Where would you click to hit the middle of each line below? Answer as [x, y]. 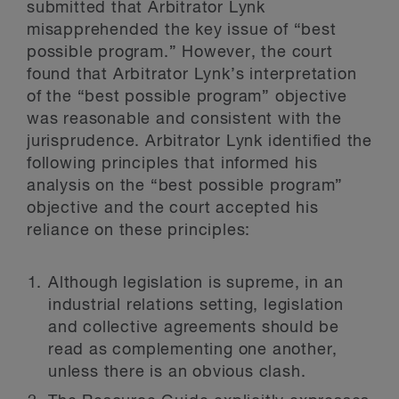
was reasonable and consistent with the [184, 119]
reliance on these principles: [139, 231]
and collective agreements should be [194, 328]
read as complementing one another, [193, 350]
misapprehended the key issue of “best [182, 30]
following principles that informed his [172, 164]
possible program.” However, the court [180, 53]
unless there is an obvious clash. [177, 372]
